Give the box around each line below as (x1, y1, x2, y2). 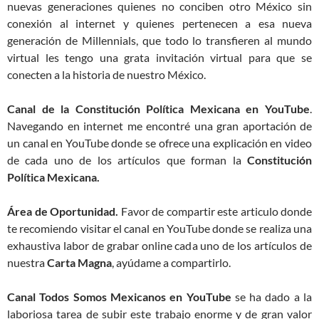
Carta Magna (47, 256, 112, 270)
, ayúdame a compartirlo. (112, 256, 233, 270)
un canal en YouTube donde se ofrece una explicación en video (7, 136, 312, 150)
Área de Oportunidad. (7, 204, 118, 219)
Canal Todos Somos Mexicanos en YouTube (7, 290, 231, 304)
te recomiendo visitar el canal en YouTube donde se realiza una (7, 221, 312, 236)
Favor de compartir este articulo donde (118, 204, 312, 219)
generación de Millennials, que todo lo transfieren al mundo (7, 33, 312, 48)
